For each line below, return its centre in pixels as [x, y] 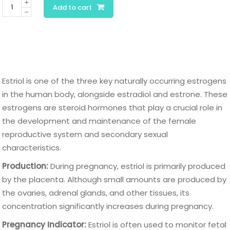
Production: [25, 166]
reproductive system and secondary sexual [85, 134]
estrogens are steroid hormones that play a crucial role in [112, 108]
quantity [18, 17]
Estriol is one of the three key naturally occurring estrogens [114, 81]
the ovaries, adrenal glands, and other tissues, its [96, 193]
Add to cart [73, 7]
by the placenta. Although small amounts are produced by [114, 179]
